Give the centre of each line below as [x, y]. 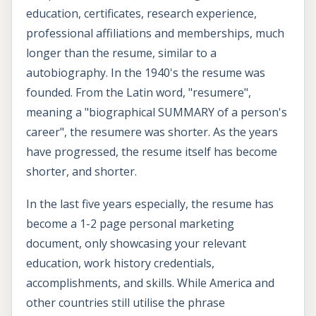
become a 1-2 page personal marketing [130, 223]
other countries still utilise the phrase [126, 302]
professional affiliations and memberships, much [155, 34]
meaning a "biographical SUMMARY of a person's [157, 113]
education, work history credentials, [120, 263]
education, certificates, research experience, [141, 14]
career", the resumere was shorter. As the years [152, 132]
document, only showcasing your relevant [136, 243]
